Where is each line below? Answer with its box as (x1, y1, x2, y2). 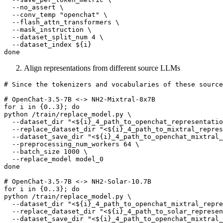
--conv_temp (4, 11, 60, 19)
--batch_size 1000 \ (4, 148, 88, 156)
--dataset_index (4, 41, 76, 49)
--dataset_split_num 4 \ (4, 33, 104, 41)
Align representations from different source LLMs (24, 64, 180, 73)
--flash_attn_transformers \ (4, 18, 119, 26)
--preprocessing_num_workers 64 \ (4, 140, 139, 148)
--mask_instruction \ (4, 26, 92, 34)
